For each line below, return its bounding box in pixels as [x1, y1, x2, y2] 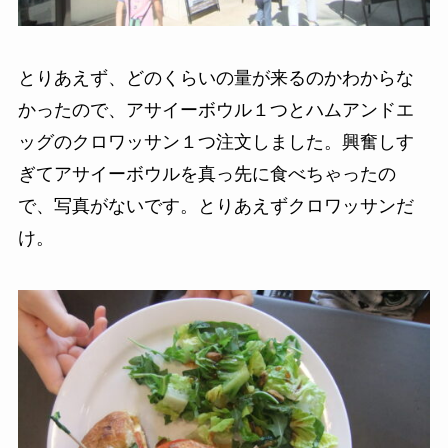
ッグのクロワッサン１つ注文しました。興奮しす [17, 131, 414, 152]
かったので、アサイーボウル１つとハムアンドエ [17, 99, 414, 120]
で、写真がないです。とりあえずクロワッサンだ [17, 195, 414, 216]
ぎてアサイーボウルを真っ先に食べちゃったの [17, 163, 396, 184]
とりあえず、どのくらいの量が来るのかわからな [17, 67, 414, 88]
